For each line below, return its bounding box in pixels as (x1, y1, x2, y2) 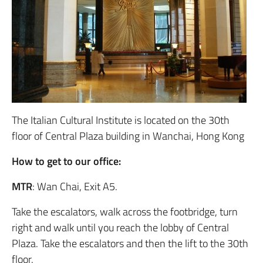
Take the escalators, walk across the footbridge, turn (12, 204, 238, 220)
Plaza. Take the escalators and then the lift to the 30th (12, 235, 248, 251)
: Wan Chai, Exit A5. (32, 178, 117, 194)
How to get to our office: (12, 153, 121, 169)
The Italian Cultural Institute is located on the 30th (12, 112, 230, 128)
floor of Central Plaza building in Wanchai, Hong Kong (12, 128, 244, 144)
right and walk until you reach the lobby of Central (12, 220, 229, 235)
